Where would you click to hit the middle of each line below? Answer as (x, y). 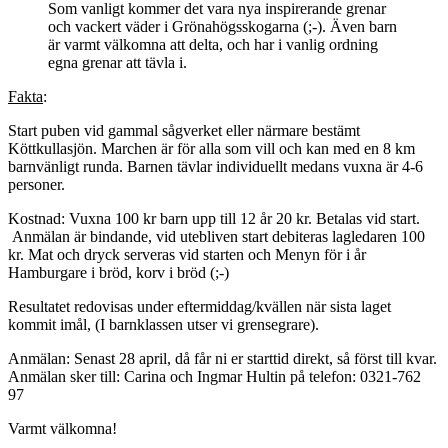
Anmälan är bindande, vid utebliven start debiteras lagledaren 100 (216, 236)
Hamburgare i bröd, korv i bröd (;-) (118, 272)
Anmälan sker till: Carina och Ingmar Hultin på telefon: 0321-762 (214, 376)
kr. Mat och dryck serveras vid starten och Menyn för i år (187, 254)
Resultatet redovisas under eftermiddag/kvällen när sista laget (199, 306)
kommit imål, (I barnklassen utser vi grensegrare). (163, 324)
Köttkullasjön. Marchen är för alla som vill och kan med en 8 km (211, 148)
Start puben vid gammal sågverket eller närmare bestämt (184, 130)
